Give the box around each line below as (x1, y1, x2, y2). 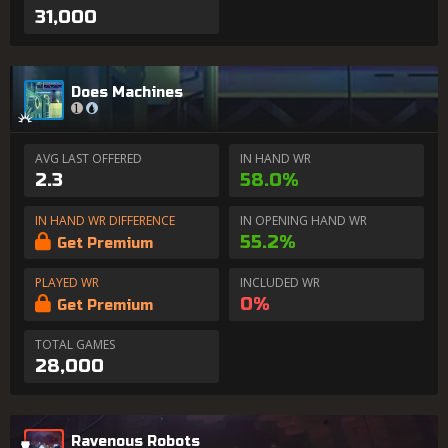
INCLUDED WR (240, 274, 320, 291)
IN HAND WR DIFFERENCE (35, 212, 175, 229)
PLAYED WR (35, 274, 99, 291)
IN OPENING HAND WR (240, 212, 367, 229)
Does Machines (71, 83, 183, 101)
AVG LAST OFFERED (35, 150, 142, 167)
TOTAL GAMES (35, 336, 115, 353)
